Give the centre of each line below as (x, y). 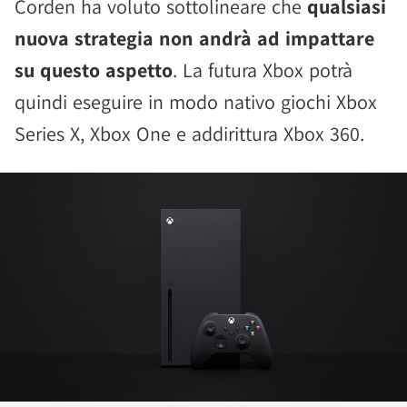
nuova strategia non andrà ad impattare (194, 38)
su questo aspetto (94, 70)
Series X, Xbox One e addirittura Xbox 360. (189, 134)
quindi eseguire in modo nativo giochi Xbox (196, 102)
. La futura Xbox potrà (263, 70)
